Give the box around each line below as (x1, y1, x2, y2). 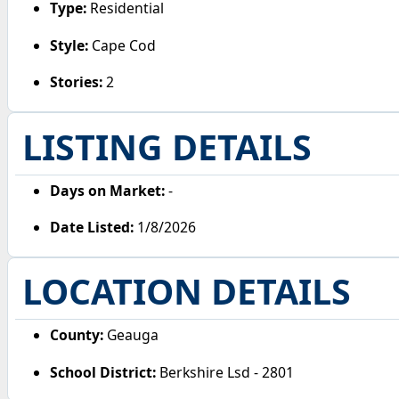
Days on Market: (50, 180, 166, 200)
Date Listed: (50, 217, 134, 238)
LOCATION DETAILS (21, 267, 351, 316)
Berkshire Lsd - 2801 (156, 362, 295, 382)
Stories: (50, 72, 103, 93)
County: (50, 325, 104, 346)
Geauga (103, 325, 159, 346)
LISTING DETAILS (21, 122, 312, 171)
